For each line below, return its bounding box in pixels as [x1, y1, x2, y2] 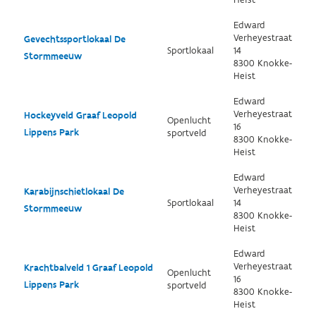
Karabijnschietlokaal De [23, 186, 124, 198]
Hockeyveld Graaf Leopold [23, 109, 137, 122]
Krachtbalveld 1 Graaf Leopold [23, 262, 153, 274]
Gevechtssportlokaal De [23, 33, 126, 46]
